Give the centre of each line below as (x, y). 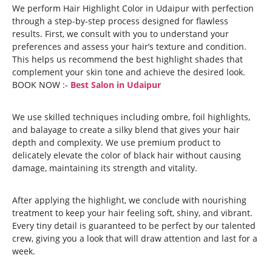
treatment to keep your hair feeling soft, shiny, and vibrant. (132, 213)
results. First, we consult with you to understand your (121, 34)
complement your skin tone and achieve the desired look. (129, 72)
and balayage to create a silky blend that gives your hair (126, 130)
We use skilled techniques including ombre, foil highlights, (131, 117)
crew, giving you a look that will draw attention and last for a (135, 238)
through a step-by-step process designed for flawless (120, 21)
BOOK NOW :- (41, 85)
